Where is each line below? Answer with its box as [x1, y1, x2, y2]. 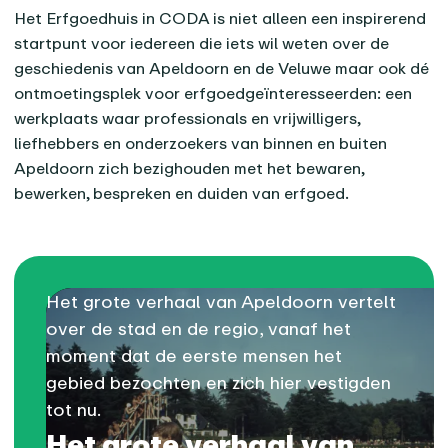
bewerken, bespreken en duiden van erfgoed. [14, 182, 350, 203]
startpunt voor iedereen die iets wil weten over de [14, 32, 390, 53]
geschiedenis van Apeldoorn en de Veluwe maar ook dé [14, 57, 430, 78]
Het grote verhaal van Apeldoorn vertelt [46, 289, 397, 312]
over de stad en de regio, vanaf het [46, 316, 352, 339]
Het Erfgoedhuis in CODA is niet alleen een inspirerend [14, 7, 427, 28]
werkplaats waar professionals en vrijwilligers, [14, 107, 361, 128]
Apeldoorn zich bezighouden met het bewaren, [14, 157, 365, 178]
